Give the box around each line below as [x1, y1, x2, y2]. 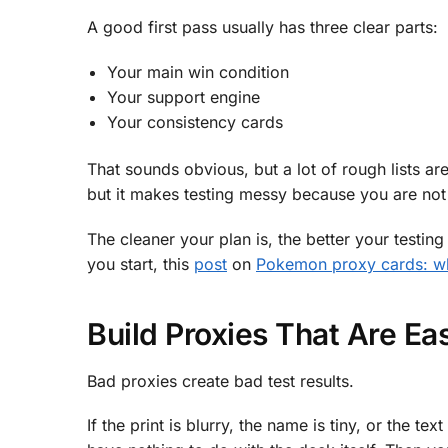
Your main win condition [107, 61, 289, 82]
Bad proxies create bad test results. [87, 370, 354, 391]
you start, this [87, 253, 194, 274]
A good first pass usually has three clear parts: [87, 17, 438, 38]
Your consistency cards [107, 111, 283, 132]
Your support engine [107, 86, 260, 107]
